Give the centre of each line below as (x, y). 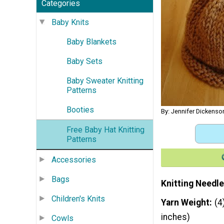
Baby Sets (84, 61)
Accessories (74, 159)
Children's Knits (78, 198)
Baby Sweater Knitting (105, 80)
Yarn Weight (185, 202)
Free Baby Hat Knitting (105, 129)
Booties (80, 109)
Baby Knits (70, 22)
